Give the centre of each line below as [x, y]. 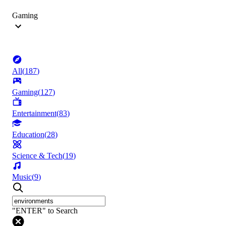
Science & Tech [37, 156]
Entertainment [34, 114]
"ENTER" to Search [45, 211]
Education [28, 135]
